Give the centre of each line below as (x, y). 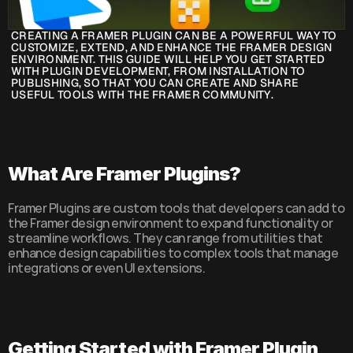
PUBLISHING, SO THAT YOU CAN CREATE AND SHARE (155, 83)
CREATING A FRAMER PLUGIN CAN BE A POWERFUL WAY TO (174, 35)
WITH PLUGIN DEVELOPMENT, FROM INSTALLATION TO (158, 71)
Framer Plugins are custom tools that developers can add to (176, 208)
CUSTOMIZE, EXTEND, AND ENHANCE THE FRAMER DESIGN (172, 47)
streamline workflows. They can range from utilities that (165, 238)
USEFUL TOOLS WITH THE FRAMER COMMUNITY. (142, 95)
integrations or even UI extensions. (107, 268)
